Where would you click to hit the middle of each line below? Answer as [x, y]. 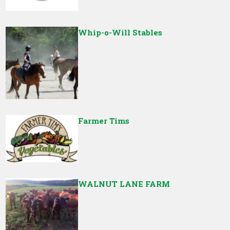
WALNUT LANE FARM [124, 184]
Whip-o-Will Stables [120, 33]
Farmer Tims [103, 120]
